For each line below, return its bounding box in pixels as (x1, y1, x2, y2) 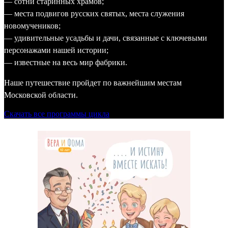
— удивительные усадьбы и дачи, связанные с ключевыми (4, 33, 207, 42)
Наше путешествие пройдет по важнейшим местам (4, 78, 182, 87)
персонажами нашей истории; (4, 45, 108, 54)
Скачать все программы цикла (4, 109, 109, 118)
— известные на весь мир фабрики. (4, 58, 127, 67)
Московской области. (4, 90, 78, 99)
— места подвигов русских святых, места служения (4, 9, 184, 18)
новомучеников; (4, 21, 61, 30)
